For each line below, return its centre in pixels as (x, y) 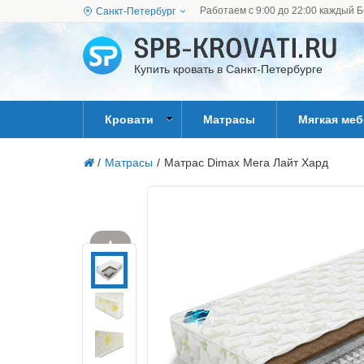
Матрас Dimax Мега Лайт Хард (246, 162)
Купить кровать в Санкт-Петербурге (228, 69)
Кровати (129, 119)
